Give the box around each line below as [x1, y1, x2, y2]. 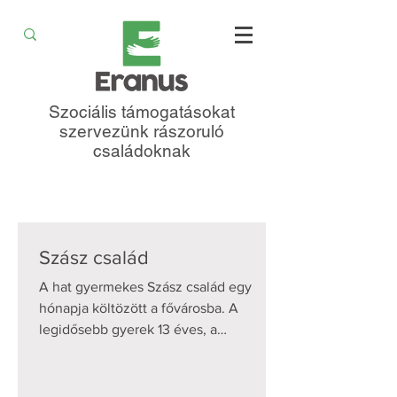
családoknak [93, 141, 191, 160]
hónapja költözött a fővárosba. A [39, 300, 238, 315]
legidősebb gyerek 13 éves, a [39, 322, 217, 337]
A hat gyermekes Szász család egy [39, 279, 252, 294]
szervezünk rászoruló [59, 121, 224, 141]
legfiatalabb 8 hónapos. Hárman [39, 343, 235, 358]
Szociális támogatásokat [49, 102, 235, 121]
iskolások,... [39, 364, 110, 379]
